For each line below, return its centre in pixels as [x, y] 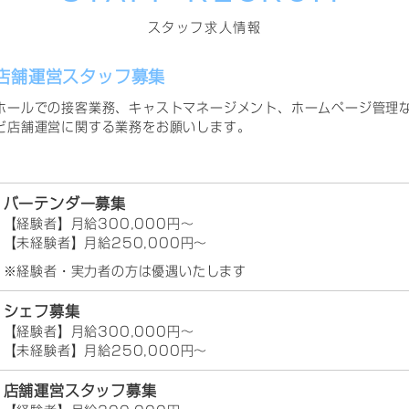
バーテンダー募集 [64, 204]
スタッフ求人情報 [204, 28]
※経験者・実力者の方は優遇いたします [125, 272]
